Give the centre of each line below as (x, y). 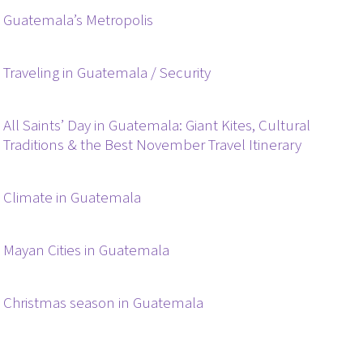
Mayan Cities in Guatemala (87, 250)
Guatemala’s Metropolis (79, 20)
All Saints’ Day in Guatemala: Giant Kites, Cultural (157, 126)
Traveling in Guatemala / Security (107, 73)
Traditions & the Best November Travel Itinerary (153, 145)
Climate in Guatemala (73, 198)
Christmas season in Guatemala (104, 303)
